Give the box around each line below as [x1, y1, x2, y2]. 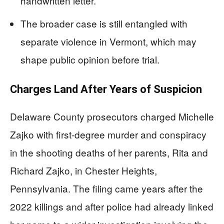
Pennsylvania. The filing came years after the [10, 181, 203, 195]
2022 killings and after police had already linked [10, 199, 213, 213]
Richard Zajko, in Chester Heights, [10, 163, 157, 177]
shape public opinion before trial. [20, 52, 159, 66]
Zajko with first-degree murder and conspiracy [10, 127, 206, 141]
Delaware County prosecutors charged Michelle [10, 109, 214, 123]
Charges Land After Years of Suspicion [10, 82, 202, 95]
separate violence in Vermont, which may [20, 34, 196, 48]
